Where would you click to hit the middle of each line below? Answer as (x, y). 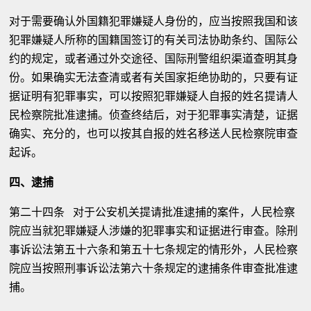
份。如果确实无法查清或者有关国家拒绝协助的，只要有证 (154, 77)
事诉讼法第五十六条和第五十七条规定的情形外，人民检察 (154, 250)
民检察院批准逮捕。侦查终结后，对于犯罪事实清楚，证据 (154, 115)
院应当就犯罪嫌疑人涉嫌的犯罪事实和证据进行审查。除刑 (154, 231)
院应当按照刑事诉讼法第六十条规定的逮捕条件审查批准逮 (154, 268)
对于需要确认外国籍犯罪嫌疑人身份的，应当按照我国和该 (154, 21)
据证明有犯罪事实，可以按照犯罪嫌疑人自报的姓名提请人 (154, 96)
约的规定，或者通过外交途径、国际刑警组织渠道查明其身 (154, 59)
